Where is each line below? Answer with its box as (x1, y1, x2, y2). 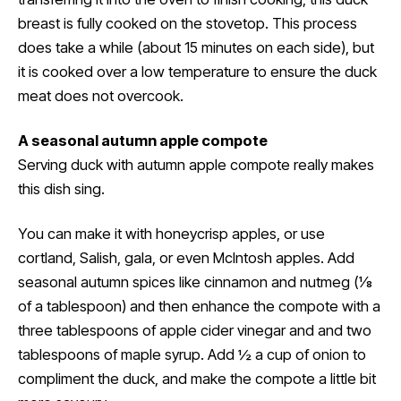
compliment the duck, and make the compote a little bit (18, 370, 376, 388)
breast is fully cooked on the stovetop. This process (18, 13, 357, 32)
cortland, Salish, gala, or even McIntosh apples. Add (18, 249, 354, 268)
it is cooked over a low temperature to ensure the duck (18, 62, 377, 81)
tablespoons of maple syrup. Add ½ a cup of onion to (18, 346, 366, 364)
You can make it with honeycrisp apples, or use (18, 225, 325, 243)
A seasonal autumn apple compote (18, 132, 268, 150)
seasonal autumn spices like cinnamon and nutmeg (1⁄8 (18, 273, 372, 292)
